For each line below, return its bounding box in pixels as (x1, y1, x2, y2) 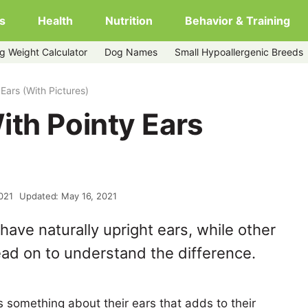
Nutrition (104, 14, 153, 27)
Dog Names (104, 46, 157, 58)
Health (37, 14, 73, 27)
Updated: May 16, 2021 (19, 190, 117, 201)
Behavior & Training (184, 14, 290, 27)
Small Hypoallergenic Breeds (175, 46, 303, 58)
